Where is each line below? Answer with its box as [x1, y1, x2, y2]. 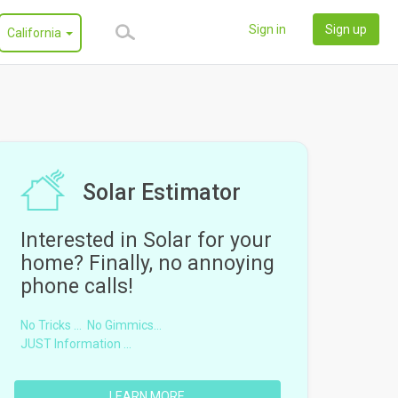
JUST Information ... [20, 337, 131, 352]
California [7, 26, 64, 40]
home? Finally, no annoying [20, 251, 275, 276]
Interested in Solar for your [20, 228, 272, 253]
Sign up [325, 22, 367, 36]
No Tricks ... [20, 318, 82, 333]
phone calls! [20, 275, 133, 299]
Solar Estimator [82, 179, 241, 206]
